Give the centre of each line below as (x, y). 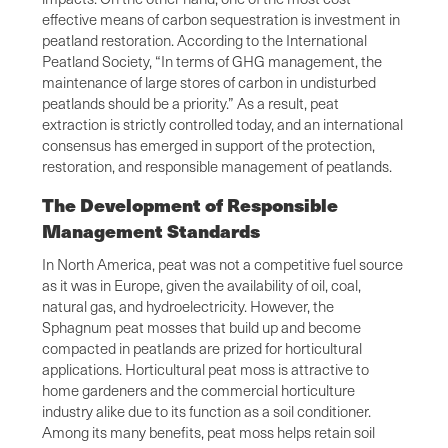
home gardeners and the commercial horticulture (198, 389)
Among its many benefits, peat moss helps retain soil (208, 431)
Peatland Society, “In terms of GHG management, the (212, 60)
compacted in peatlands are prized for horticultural (202, 347)
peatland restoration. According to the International (204, 39)
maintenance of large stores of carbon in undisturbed (209, 81)
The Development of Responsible (190, 204)
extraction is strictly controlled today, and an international (222, 123)
